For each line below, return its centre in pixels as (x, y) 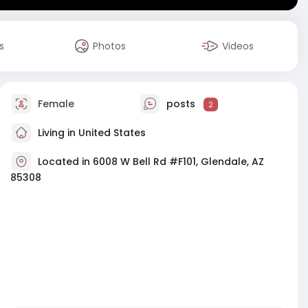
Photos (110, 46)
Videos (238, 46)
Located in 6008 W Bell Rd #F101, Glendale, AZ (151, 161)
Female (55, 103)
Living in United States (90, 132)
